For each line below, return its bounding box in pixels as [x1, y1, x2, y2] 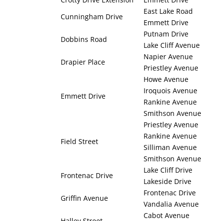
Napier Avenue [144, 52, 193, 62]
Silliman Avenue [144, 143, 197, 152]
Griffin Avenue [61, 193, 108, 203]
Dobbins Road [61, 35, 107, 44]
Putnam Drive [144, 29, 188, 39]
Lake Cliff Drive [144, 165, 192, 175]
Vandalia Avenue [144, 199, 199, 209]
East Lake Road [144, 6, 193, 16]
